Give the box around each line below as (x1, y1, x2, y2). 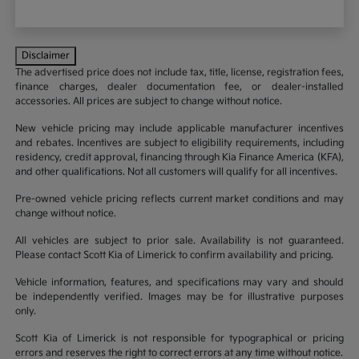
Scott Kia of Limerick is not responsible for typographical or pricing (15, 332, 344, 345)
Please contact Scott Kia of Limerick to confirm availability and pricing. (15, 248, 334, 261)
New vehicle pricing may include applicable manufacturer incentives (15, 122, 344, 135)
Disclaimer (22, 49, 71, 62)
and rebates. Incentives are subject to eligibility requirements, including (15, 136, 344, 149)
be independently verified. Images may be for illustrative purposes (15, 290, 344, 303)
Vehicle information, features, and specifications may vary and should (15, 276, 344, 288)
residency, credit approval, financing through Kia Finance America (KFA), (15, 151, 344, 163)
